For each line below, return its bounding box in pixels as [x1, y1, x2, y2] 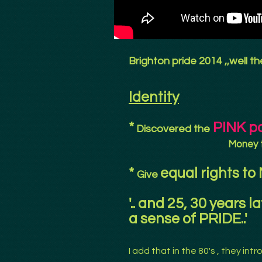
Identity [129, 89, 179, 105]
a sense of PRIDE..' [129, 211, 247, 226]
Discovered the [134, 123, 210, 135]
